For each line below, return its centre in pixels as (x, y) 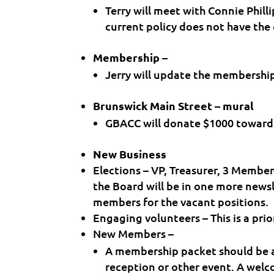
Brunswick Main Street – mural (174, 106)
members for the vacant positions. (181, 202)
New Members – (134, 233)
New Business (130, 154)
